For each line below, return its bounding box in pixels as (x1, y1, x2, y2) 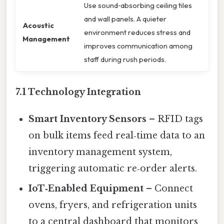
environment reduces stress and (84, 27, 190, 37)
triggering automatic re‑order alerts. (28, 163, 197, 174)
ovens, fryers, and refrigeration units (28, 199, 197, 211)
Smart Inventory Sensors (28, 113, 147, 125)
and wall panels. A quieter (84, 14, 166, 24)
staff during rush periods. (84, 54, 166, 64)
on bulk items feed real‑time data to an (28, 130, 205, 141)
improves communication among (84, 41, 192, 51)
